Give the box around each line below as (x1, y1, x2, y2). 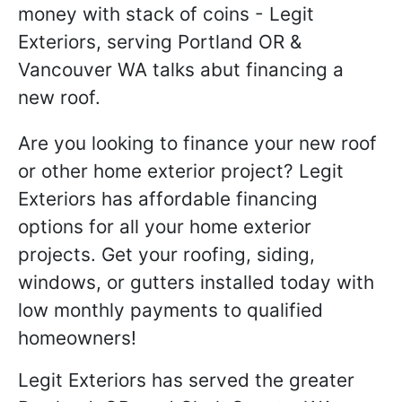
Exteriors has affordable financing (18, 188, 318, 210)
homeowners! (18, 327, 136, 349)
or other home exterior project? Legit (18, 160, 344, 182)
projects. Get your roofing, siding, (18, 243, 315, 266)
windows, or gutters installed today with (18, 271, 374, 293)
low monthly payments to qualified (18, 299, 323, 321)
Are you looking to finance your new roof (18, 132, 377, 154)
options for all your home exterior (18, 215, 311, 238)
